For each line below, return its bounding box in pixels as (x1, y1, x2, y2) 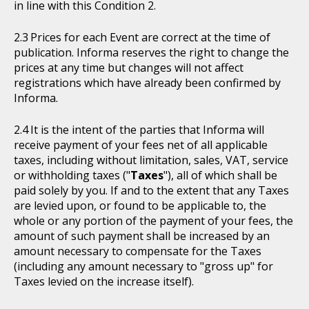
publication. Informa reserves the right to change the (14, 45, 289, 60)
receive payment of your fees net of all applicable (14, 137, 268, 152)
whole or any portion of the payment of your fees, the (14, 213, 293, 228)
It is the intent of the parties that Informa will (30, 122, 264, 137)
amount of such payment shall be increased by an (14, 228, 270, 243)
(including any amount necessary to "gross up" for (14, 259, 273, 274)
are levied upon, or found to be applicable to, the (14, 198, 266, 213)
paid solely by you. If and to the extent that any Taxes (14, 183, 289, 198)
